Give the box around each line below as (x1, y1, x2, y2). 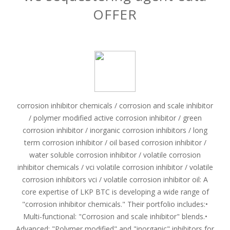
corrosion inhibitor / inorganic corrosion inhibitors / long (23, 125, 207, 135)
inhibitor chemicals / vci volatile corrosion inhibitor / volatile (17, 162, 213, 172)
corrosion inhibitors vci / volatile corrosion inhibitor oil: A (22, 175, 208, 184)
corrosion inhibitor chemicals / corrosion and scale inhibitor (17, 101, 213, 110)
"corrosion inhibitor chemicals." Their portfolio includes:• (22, 199, 208, 209)
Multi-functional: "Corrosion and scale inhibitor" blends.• (23, 212, 207, 221)
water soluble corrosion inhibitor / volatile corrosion (29, 150, 201, 160)
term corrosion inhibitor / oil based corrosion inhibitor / (24, 138, 206, 147)
